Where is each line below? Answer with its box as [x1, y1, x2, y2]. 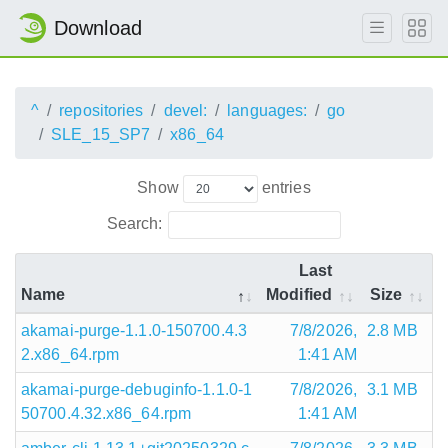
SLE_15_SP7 [51, 126, 151, 143]
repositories [59, 102, 144, 119]
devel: [163, 102, 208, 119]
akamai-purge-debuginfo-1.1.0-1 [21, 380, 253, 398]
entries [257, 178, 311, 196]
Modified [266, 285, 332, 303]
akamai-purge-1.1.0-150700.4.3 [21, 321, 247, 339]
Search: [106, 214, 163, 232]
